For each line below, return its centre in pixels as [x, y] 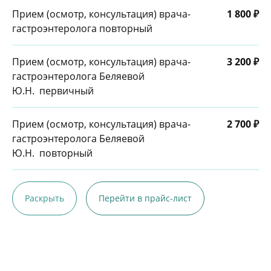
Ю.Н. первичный [53, 91]
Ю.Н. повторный [52, 153]
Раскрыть [44, 198]
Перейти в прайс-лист [145, 198]
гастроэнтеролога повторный [82, 28]
